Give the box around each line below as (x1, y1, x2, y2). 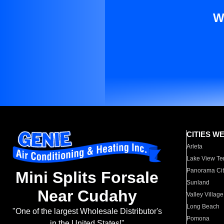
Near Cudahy (37, 187, 137, 205)
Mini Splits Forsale (15, 168, 158, 187)
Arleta (186, 143, 203, 150)
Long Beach (186, 203, 220, 210)
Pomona (186, 215, 210, 222)
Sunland (186, 179, 210, 186)
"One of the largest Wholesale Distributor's (12, 207, 162, 216)
